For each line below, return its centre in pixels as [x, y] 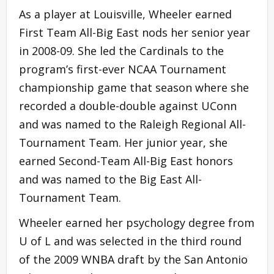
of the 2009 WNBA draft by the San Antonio [133, 260]
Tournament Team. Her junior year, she [123, 143]
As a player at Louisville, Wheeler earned [125, 14]
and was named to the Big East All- [110, 180]
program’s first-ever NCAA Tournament [123, 69]
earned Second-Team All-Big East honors [126, 161]
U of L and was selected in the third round [130, 241]
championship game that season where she [134, 88]
